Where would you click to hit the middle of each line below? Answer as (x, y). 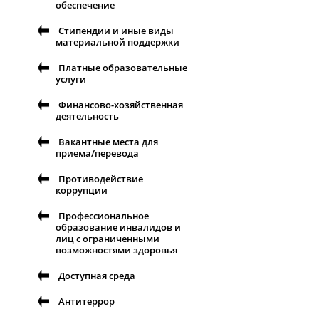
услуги (71, 79)
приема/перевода (97, 153)
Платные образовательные (123, 68)
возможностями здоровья (116, 250)
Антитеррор (87, 302)
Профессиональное (104, 216)
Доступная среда (97, 276)
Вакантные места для (108, 142)
